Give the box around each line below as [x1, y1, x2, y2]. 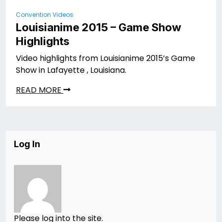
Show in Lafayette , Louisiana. [16, 64, 126, 76]
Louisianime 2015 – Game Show [16, 20, 181, 34]
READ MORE [16, 84, 63, 96]
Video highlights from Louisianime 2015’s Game [16, 52, 195, 64]
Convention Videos [16, 10, 73, 19]
